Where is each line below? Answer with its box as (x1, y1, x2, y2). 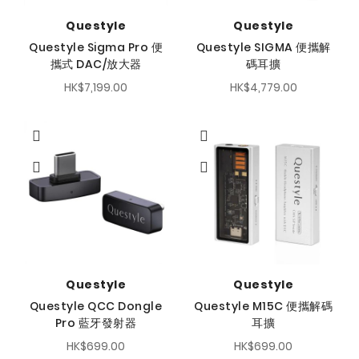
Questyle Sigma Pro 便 (29, 39, 163, 56)
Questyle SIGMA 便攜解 (196, 39, 331, 56)
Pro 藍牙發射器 (54, 315, 137, 332)
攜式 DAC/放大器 (50, 56, 142, 73)
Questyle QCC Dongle (29, 298, 163, 315)
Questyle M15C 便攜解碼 (194, 298, 333, 315)
